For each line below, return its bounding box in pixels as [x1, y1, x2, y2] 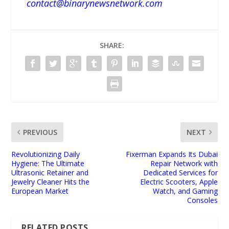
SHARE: [100, 40, 124, 51]
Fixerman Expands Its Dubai [125, 149, 218, 159]
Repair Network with [150, 158, 218, 169]
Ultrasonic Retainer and [11, 168, 89, 178]
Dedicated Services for [143, 168, 218, 178]
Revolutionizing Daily [11, 149, 80, 159]
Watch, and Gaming [152, 186, 218, 196]
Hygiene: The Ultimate [11, 158, 85, 169]
